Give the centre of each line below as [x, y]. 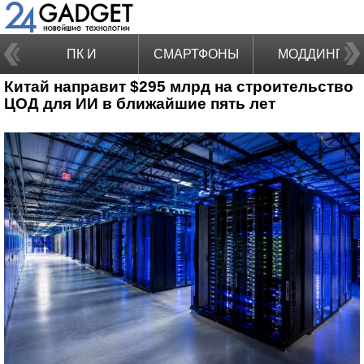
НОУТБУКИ [81, 94]
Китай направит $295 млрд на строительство [179, 87]
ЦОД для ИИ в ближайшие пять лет [140, 104]
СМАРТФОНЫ [196, 54]
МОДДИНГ [310, 54]
